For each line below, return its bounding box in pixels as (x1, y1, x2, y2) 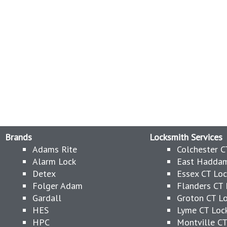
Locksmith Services (149, 131, 222, 143)
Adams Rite (32, 143, 77, 155)
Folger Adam (32, 180, 83, 192)
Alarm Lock (32, 156, 76, 167)
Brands (5, 131, 32, 143)
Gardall (32, 192, 61, 204)
